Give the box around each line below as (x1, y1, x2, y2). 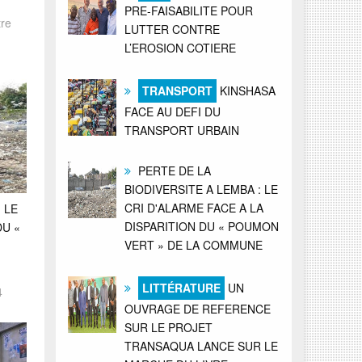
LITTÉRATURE (141, 279, 221, 296)
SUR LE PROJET (124, 318, 213, 335)
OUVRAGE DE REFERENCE (124, 300, 271, 317)
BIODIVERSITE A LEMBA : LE (124, 180, 278, 197)
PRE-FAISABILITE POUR (124, 2, 253, 19)
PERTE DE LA (134, 162, 211, 179)
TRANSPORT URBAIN (124, 121, 239, 138)
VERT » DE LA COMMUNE (124, 236, 263, 253)
